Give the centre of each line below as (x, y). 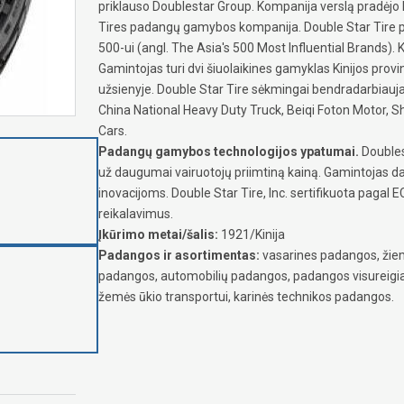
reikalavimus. (136, 213)
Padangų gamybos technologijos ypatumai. (229, 151)
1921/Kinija (252, 234)
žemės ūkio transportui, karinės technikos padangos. (246, 296)
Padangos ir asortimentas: (179, 255)
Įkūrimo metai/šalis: (158, 234)
